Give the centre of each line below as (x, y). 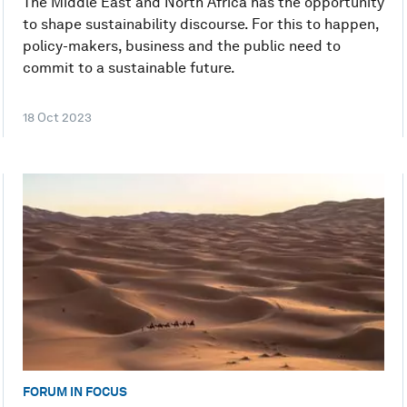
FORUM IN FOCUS (74, 392)
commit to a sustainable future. (129, 68)
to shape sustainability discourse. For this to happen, (200, 25)
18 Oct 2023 (57, 118)
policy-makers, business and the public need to (181, 46)
